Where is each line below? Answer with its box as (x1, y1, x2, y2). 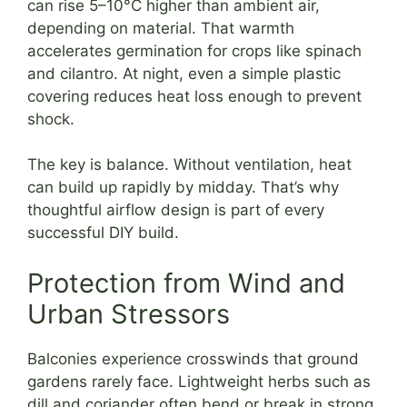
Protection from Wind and (27, 266, 345, 299)
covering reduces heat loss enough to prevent (27, 86, 362, 105)
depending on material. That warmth (27, 18, 294, 37)
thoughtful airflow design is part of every (27, 201, 324, 220)
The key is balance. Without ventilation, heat (27, 155, 352, 174)
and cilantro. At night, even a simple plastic (27, 64, 341, 83)
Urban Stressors (27, 297, 230, 330)
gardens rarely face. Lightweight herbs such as (27, 372, 371, 391)
